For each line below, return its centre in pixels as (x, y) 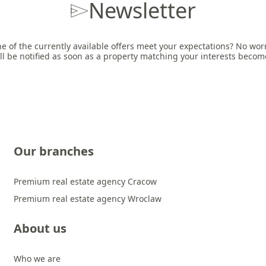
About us (40, 228)
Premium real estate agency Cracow (85, 181)
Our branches (54, 151)
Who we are (37, 259)
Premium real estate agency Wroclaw (88, 199)
